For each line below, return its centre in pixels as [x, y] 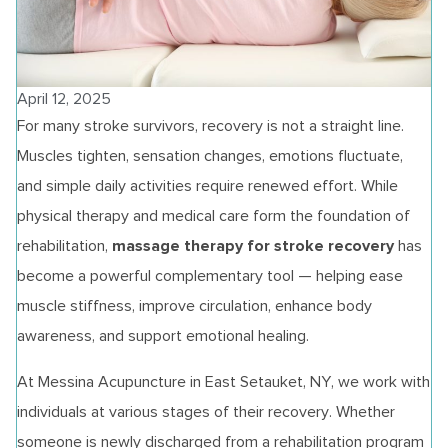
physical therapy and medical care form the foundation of [213, 216]
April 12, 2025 [64, 99]
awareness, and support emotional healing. [163, 336]
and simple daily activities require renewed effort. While [207, 186]
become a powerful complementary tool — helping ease [210, 276]
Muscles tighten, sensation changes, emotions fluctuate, [210, 156]
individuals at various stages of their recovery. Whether [206, 412]
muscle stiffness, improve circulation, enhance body [194, 306]
